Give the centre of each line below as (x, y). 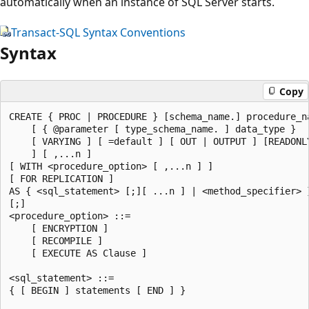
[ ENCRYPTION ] (59, 228)
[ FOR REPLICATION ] (64, 179)
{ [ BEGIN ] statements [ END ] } (97, 290)
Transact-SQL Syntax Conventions (98, 32)
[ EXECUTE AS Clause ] (78, 253)
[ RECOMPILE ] (56, 241)
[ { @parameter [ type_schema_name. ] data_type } (155, 129)
